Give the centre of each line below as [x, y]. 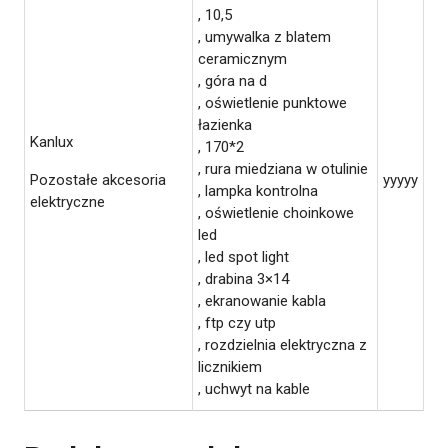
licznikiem [230, 366]
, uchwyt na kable [254, 388]
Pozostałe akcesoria [98, 179]
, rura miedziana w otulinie [283, 168]
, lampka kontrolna [258, 190]
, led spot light [243, 256]
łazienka [225, 124]
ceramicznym [242, 58]
